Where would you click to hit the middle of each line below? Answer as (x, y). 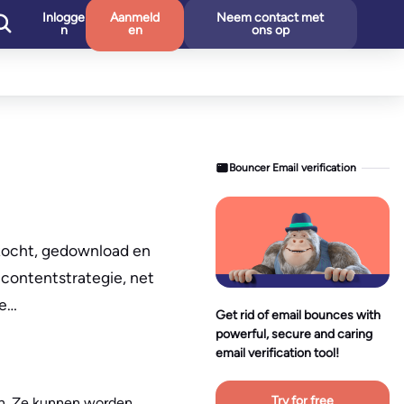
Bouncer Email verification (293, 167)
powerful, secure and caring (294, 335)
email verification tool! (277, 353)
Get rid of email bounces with (298, 316)
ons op (270, 30)
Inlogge (64, 18)
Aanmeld (135, 18)
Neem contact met (271, 18)
